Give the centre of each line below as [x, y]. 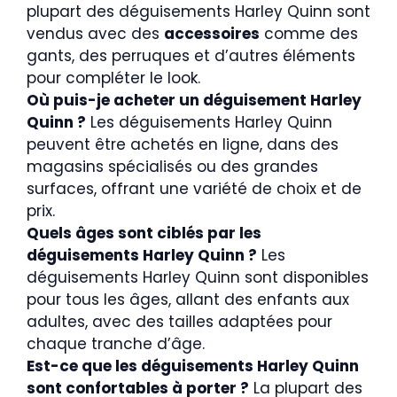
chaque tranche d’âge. [116, 344]
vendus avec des [95, 34]
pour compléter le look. [113, 78]
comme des [309, 34]
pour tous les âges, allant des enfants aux [188, 300]
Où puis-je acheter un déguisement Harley [194, 101]
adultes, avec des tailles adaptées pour [179, 322]
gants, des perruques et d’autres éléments [191, 56]
